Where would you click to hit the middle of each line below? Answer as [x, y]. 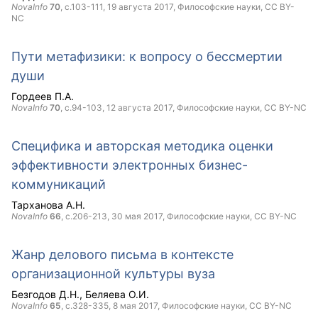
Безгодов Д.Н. [45, 294]
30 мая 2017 [137, 216]
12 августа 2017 [139, 108]
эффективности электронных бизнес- [130, 165]
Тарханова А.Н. [48, 205]
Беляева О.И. [117, 294]
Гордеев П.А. [43, 96]
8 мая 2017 [135, 306]
